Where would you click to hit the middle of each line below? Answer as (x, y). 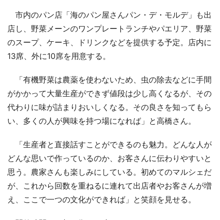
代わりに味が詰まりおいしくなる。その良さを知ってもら (110, 107)
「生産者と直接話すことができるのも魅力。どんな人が (110, 144)
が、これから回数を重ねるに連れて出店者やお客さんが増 (110, 185)
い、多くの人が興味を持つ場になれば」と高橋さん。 (102, 121)
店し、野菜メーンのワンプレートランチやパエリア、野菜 (110, 28)
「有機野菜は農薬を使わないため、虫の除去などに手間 (110, 79)
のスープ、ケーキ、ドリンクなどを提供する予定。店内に (110, 42)
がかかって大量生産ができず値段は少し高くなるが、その (110, 93)
